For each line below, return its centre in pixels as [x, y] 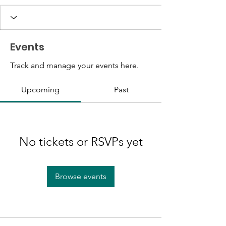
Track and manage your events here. [74, 65]
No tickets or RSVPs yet [81, 141]
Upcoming [40, 89]
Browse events [81, 176]
